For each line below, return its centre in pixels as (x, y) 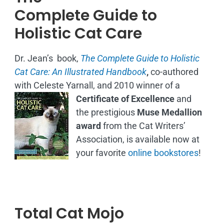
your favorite (102, 152)
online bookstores (163, 152)
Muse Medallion (169, 112)
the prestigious (106, 112)
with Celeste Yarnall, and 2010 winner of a (97, 85)
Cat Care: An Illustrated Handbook (80, 71)
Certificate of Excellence (125, 98)
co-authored (174, 71)
